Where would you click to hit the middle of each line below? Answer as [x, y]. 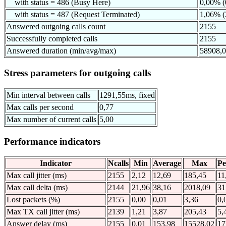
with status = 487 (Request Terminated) [73, 15]
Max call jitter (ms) [37, 176]
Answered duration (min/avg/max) [61, 51]
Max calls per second [40, 107]
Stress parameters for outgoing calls [77, 73]
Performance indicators [52, 141]
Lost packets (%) [33, 200]
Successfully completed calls [52, 39]
